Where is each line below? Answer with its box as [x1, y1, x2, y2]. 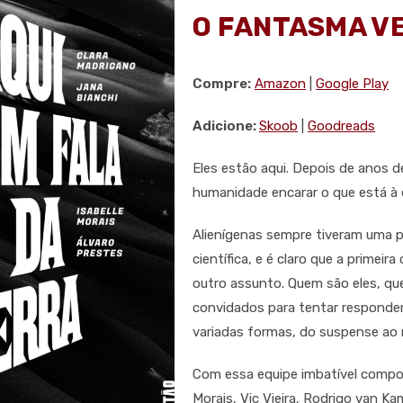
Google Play [316, 76, 389, 93]
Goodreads [308, 118, 375, 135]
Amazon [255, 76, 306, 93]
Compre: [193, 76, 251, 93]
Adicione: [193, 118, 259, 135]
